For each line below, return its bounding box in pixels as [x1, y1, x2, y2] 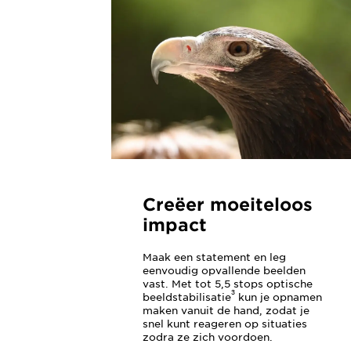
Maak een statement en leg [142, 251, 286, 263]
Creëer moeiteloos [142, 194, 313, 215]
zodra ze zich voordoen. [142, 331, 273, 343]
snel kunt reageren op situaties [142, 317, 307, 330]
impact [142, 214, 207, 235]
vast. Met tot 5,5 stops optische [142, 277, 313, 290]
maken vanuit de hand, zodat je [142, 304, 309, 317]
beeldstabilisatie [142, 291, 231, 303]
